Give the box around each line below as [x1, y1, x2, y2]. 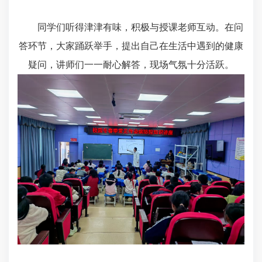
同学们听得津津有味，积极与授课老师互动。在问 [19, 22, 243, 33]
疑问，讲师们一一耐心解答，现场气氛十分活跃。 [28, 60, 234, 70]
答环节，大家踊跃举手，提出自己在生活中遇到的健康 [19, 41, 243, 51]
